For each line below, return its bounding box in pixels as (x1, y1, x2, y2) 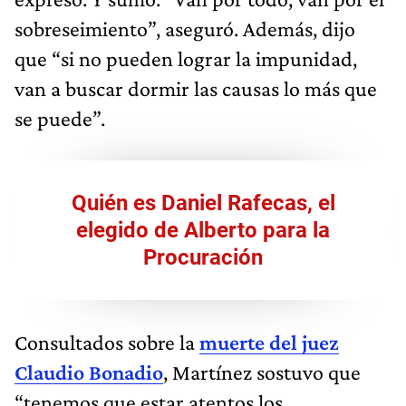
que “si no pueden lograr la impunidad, (14, 46, 357, 72)
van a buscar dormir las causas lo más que (14, 76, 377, 101)
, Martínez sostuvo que (163, 360, 361, 385)
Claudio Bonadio (14, 360, 163, 385)
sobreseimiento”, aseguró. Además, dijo (14, 16, 355, 42)
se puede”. (14, 106, 105, 131)
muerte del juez (199, 330, 339, 355)
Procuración (143, 245, 263, 271)
